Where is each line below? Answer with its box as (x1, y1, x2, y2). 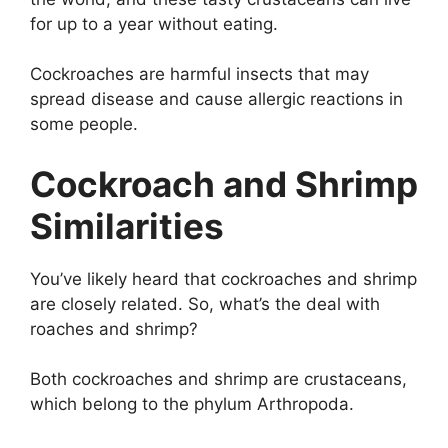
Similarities (30, 204, 224, 247)
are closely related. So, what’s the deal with (30, 293, 380, 314)
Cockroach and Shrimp (30, 162, 418, 205)
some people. (30, 114, 138, 135)
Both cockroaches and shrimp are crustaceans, (30, 369, 407, 390)
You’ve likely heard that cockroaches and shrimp (30, 268, 417, 289)
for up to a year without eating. (30, 13, 278, 34)
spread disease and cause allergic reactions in (30, 89, 403, 110)
